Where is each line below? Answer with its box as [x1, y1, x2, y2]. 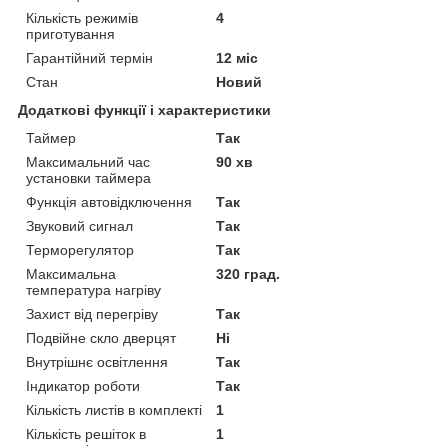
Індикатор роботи [26, 377, 140, 394]
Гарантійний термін [26, 49, 153, 66]
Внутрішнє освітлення [26, 353, 168, 370]
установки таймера [26, 169, 151, 186]
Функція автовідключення [26, 193, 192, 210]
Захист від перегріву [26, 305, 158, 322]
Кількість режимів [26, 9, 138, 26]
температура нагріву [26, 281, 161, 298]
